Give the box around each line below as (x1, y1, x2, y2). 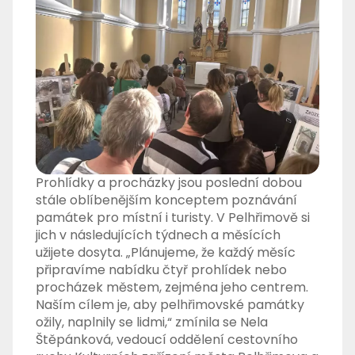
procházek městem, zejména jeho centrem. (36, 278, 309, 297)
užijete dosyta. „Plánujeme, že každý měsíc (36, 243, 296, 262)
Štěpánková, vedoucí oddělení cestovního (36, 330, 299, 349)
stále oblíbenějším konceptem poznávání (36, 191, 298, 210)
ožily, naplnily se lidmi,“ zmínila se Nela (36, 313, 269, 332)
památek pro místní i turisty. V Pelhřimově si (36, 208, 311, 227)
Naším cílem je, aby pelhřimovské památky (36, 296, 305, 315)
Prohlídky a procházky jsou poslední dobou (36, 174, 303, 193)
